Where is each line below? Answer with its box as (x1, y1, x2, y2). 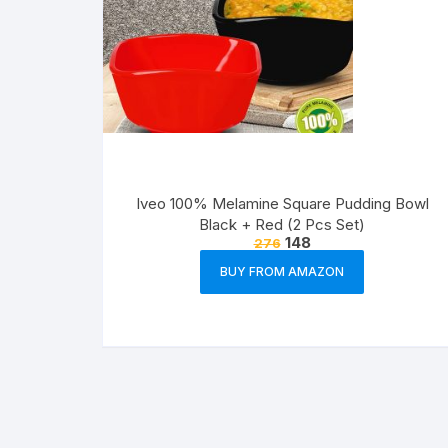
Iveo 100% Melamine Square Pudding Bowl (135, 193, 429, 213)
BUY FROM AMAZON (220, 263, 344, 279)
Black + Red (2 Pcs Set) (199, 214, 365, 234)
